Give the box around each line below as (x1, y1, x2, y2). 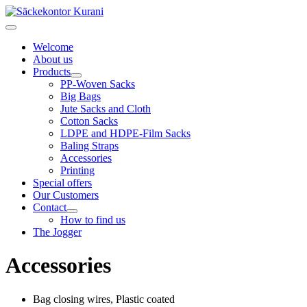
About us (33, 53, 73, 65)
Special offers (33, 177, 92, 188)
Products (33, 66, 71, 77)
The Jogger (33, 226, 82, 238)
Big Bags (60, 90, 101, 102)
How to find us (60, 214, 125, 225)
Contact (33, 201, 66, 213)
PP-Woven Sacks (60, 78, 135, 90)
